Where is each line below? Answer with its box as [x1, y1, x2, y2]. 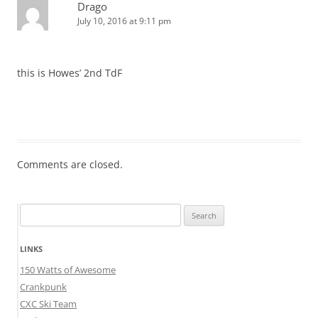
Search [19, 205, 48, 219]
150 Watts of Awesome [20, 263, 116, 277]
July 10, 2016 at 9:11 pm [77, 15, 171, 28]
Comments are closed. [17, 158, 123, 172]
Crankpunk [20, 280, 67, 294]
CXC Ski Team [20, 297, 77, 311]
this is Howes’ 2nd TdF [17, 66, 122, 80]
